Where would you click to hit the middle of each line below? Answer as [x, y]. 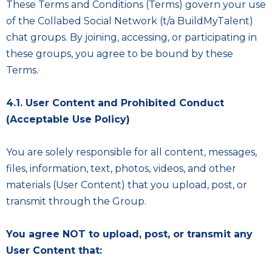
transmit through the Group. [76, 201]
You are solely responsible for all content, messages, [131, 152]
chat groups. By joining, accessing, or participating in [131, 37]
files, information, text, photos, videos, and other [121, 168]
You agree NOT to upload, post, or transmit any [129, 234]
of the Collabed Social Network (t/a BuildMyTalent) [130, 21]
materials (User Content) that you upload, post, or [127, 185]
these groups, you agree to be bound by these [120, 54]
